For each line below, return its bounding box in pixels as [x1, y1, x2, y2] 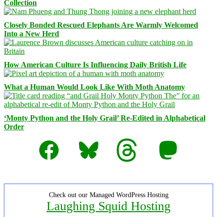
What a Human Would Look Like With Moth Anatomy [4, 82, 185, 91]
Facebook [37, 137, 67, 146]
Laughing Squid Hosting [46, 199, 170, 213]
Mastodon [156, 137, 186, 146]
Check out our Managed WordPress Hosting [48, 191, 169, 199]
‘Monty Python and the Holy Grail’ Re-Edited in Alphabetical [4, 113, 205, 122]
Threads [116, 137, 141, 146]
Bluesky [77, 137, 102, 146]
